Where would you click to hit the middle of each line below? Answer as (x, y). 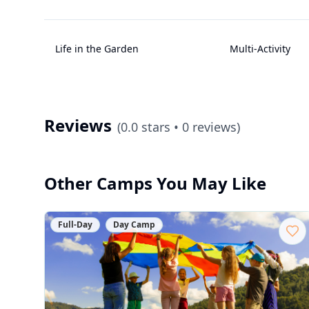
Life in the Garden (97, 49)
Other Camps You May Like (155, 183)
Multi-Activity (260, 49)
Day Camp (134, 225)
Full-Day (75, 225)
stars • (160, 127)
